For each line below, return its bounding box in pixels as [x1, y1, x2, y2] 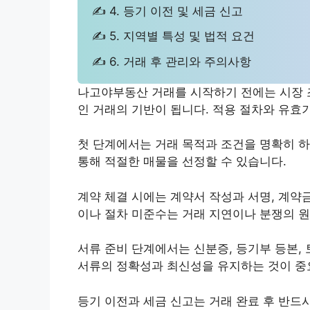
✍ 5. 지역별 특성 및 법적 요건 [92, 29, 255, 44]
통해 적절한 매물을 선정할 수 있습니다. [77, 154, 286, 169]
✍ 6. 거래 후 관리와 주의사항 [92, 55, 252, 69]
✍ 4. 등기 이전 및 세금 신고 [92, 3, 244, 18]
